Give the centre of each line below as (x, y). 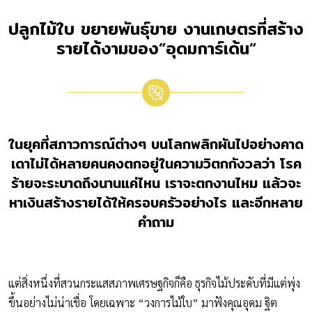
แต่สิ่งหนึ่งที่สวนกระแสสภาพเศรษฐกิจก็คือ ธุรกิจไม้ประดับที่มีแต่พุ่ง (154, 283)
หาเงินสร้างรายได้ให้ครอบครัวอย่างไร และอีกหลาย (156, 202)
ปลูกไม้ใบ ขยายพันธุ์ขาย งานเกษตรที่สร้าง (156, 28)
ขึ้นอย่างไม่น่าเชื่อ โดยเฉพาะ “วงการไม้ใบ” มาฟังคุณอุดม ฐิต (143, 302)
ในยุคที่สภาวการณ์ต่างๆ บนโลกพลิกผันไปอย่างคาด (156, 143)
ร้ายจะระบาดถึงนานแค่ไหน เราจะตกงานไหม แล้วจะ (156, 182)
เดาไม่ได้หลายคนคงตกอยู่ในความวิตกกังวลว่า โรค (156, 163)
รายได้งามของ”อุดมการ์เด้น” (156, 48)
